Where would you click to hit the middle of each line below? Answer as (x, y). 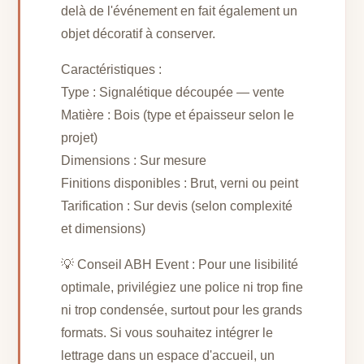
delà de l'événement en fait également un (180, 11)
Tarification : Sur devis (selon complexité (177, 206)
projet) (80, 138)
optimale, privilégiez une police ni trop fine (182, 288)
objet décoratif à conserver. (139, 34)
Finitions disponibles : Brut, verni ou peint (180, 184)
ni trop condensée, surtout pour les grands (182, 310)
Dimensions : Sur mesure (134, 161)
